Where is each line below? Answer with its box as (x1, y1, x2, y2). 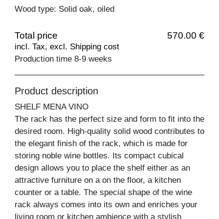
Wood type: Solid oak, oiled (15, 4, 114, 14)
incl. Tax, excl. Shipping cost (15, 42, 119, 51)
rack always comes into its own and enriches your (15, 199, 197, 209)
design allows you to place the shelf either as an (15, 163, 190, 173)
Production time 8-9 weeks (15, 54, 112, 64)
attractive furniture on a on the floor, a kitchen (15, 175, 181, 185)
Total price (15, 30, 58, 41)
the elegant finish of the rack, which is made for (15, 138, 188, 148)
